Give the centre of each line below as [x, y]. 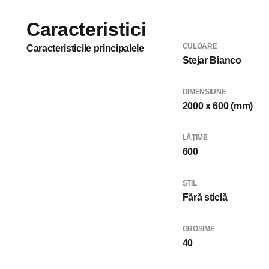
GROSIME [198, 228]
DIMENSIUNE [204, 92]
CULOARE [200, 46]
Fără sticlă [205, 197]
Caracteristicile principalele [85, 48]
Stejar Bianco [212, 60]
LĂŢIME [195, 137]
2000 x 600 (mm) [217, 106]
